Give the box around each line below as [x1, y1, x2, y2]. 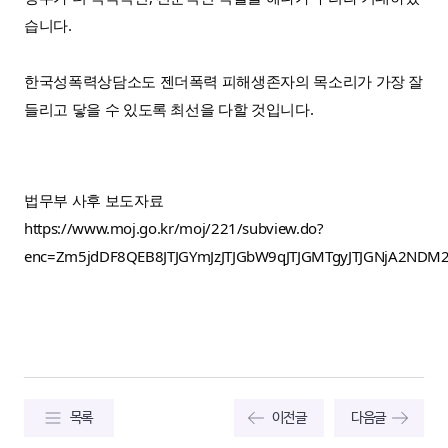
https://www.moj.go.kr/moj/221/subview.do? [24, 218, 324, 239]
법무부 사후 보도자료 [24, 190, 167, 211]
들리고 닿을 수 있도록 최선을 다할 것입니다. [24, 98, 317, 119]
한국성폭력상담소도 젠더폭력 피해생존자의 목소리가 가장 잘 [24, 70, 424, 91]
